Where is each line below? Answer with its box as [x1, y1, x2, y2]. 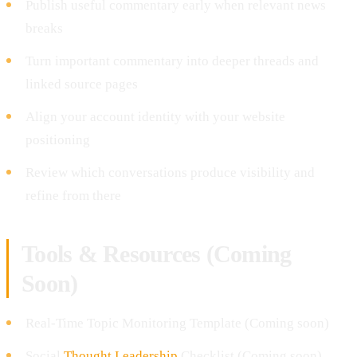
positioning [25, 131, 90, 147]
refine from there [25, 187, 121, 203]
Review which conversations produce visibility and [25, 164, 315, 180]
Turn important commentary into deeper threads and [25, 53, 319, 69]
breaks [25, 20, 63, 36]
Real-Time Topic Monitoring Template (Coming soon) [25, 315, 329, 331]
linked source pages [25, 76, 138, 92]
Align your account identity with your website [25, 108, 285, 124]
